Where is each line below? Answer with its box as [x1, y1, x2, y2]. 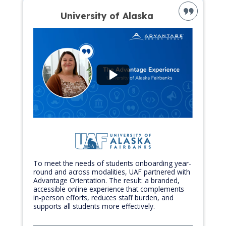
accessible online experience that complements [33, 184, 184, 194]
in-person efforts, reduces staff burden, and [33, 193, 174, 202]
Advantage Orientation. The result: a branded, [33, 176, 180, 185]
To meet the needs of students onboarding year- [33, 158, 191, 168]
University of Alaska [60, 10, 153, 22]
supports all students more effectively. [33, 201, 155, 211]
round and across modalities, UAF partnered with [33, 167, 190, 177]
